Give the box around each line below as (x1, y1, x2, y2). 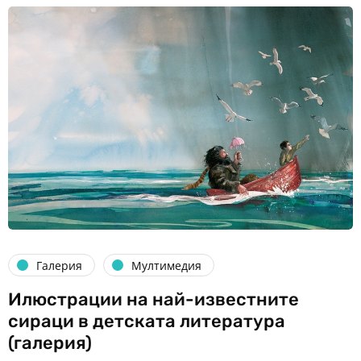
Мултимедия (131, 257, 201, 273)
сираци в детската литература (8, 310, 285, 333)
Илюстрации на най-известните (8, 288, 299, 311)
